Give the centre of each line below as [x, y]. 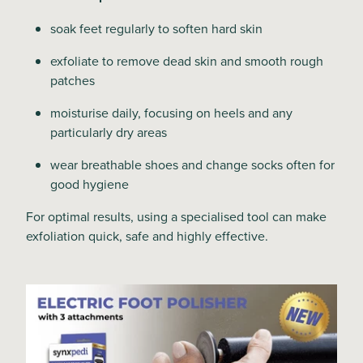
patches [73, 80]
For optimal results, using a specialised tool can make [176, 216]
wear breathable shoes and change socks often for [192, 164]
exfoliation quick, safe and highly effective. [147, 235]
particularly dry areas [109, 132]
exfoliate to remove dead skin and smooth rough [187, 60]
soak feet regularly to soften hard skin [156, 28]
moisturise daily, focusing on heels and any [171, 112]
